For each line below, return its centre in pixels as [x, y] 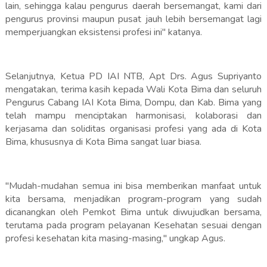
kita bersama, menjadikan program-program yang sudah [133, 199]
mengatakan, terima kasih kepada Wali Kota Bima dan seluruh [133, 90]
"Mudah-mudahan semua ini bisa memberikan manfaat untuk [133, 186]
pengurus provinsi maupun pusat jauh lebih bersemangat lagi [133, 19]
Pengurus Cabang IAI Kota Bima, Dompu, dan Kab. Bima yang [133, 103]
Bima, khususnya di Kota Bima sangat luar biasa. [103, 142]
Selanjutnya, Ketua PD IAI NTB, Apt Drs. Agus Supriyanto [133, 77]
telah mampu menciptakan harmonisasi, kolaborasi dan [133, 116]
